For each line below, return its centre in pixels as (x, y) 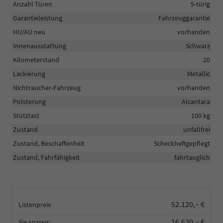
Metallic (199, 73)
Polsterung (29, 101)
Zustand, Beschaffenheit (49, 143)
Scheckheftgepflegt (182, 143)
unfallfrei (197, 129)
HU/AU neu (29, 32)
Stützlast (26, 115)
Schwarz (198, 46)
